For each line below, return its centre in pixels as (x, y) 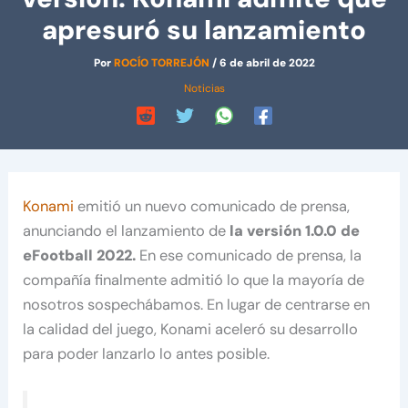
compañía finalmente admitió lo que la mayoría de (194, 280)
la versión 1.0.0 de (295, 231)
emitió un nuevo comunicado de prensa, (212, 207)
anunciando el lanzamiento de (127, 231)
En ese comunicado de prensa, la (251, 256)
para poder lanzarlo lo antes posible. (147, 354)
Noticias (204, 89)
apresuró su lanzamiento (204, 31)
